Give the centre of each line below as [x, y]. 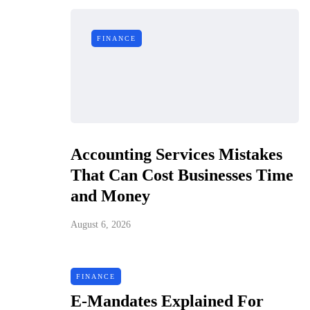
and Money [110, 196]
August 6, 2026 [101, 225]
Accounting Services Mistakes [176, 154]
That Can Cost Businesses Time [182, 175]
